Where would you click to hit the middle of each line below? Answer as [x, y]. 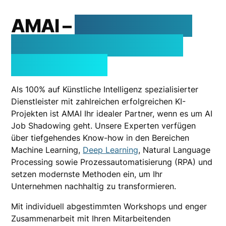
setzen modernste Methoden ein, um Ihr [87, 174]
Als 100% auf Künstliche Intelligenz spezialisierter [105, 89]
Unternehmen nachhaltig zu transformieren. [94, 186]
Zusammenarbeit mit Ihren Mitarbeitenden [91, 218]
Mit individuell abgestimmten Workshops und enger [109, 206]
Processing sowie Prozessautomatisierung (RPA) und [112, 162]
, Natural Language [175, 150]
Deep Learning [111, 150]
